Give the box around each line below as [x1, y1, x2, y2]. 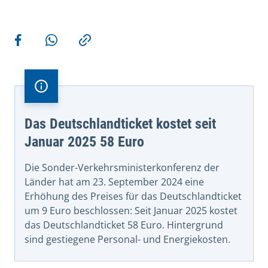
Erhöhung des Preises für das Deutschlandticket [25, 189, 242, 203]
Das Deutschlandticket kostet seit [25, 115, 216, 132]
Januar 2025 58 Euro [25, 133, 144, 150]
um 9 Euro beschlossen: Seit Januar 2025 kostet [25, 203, 237, 217]
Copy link [77, 39, 123, 54]
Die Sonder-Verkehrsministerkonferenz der [25, 160, 220, 174]
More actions [14, 25, 107, 45]
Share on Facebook [10, 39, 106, 54]
